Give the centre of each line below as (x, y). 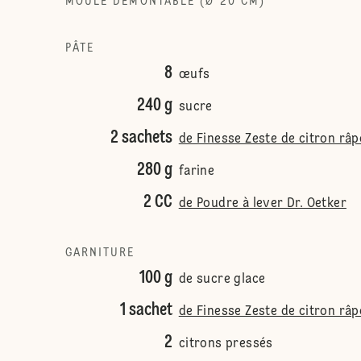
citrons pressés (226, 344)
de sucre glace (222, 280)
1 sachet (146, 310)
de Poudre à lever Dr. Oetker (262, 204)
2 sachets (141, 138)
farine (197, 172)
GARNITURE (100, 253)
